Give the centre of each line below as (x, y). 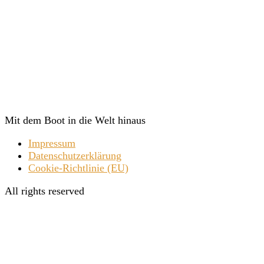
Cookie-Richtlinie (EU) (78, 168)
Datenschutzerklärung (75, 156)
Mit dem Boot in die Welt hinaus (75, 121)
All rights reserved (44, 191)
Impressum (52, 143)
